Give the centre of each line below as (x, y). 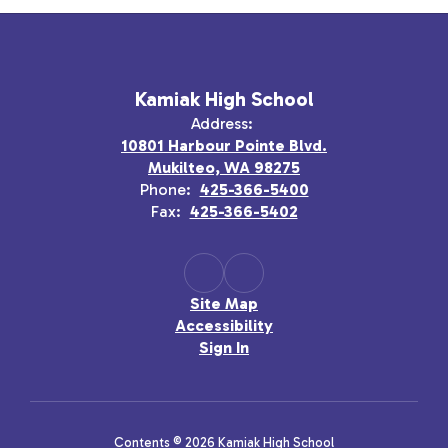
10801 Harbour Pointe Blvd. (224, 145)
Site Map (224, 303)
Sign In (224, 347)
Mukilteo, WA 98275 (224, 167)
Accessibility (224, 325)
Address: (221, 123)
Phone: (165, 189)
